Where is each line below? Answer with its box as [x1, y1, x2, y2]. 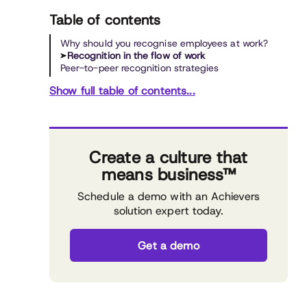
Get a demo [138, 238, 199, 253]
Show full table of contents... [49, 84, 195, 98]
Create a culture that [89, 147, 248, 169]
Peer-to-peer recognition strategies [60, 62, 219, 74]
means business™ [101, 164, 236, 186]
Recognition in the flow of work [67, 49, 206, 62]
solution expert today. [113, 204, 224, 218]
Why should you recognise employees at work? [60, 37, 269, 49]
